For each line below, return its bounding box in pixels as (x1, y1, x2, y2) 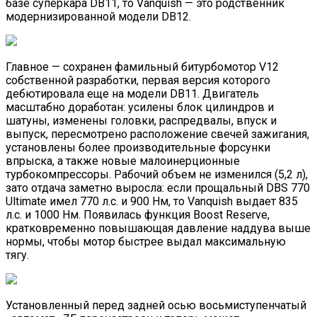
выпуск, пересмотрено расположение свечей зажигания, (6, 127, 309, 141)
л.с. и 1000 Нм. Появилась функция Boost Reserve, (6, 207, 270, 221)
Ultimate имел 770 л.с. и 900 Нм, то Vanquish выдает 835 (6, 194, 298, 208)
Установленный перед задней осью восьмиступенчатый (6, 298, 306, 312)
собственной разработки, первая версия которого (6, 73, 270, 87)
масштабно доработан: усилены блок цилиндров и (6, 100, 274, 114)
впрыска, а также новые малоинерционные (6, 154, 240, 168)
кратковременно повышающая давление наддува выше (6, 221, 311, 235)
